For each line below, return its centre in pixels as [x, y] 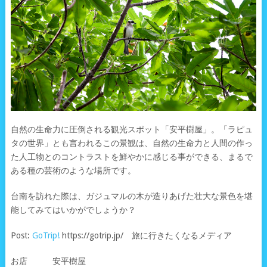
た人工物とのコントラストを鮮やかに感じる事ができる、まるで [131, 157]
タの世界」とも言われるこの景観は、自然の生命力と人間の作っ [131, 143]
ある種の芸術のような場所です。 [73, 171]
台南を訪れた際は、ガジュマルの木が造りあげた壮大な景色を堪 [131, 196]
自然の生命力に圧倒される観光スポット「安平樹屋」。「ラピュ [131, 130]
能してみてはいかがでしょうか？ [73, 210]
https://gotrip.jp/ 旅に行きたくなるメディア [145, 236]
